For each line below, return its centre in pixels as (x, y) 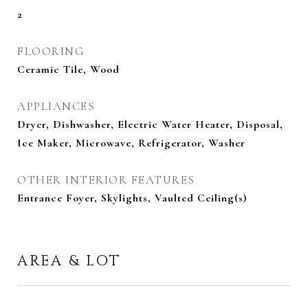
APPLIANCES (56, 106)
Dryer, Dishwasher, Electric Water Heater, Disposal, (150, 124)
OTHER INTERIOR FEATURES (106, 180)
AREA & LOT (69, 261)
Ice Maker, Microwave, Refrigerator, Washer (131, 143)
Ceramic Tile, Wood (68, 69)
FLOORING (51, 51)
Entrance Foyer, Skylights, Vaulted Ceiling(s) (132, 198)
